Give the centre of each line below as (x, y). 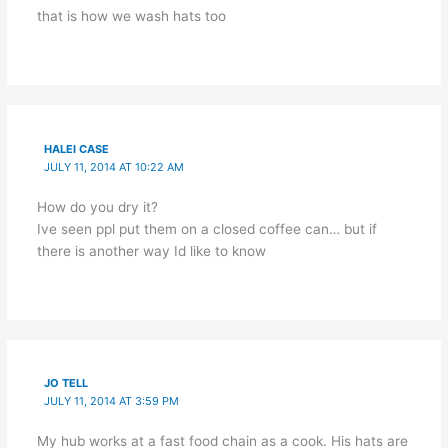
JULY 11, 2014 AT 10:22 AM (114, 166)
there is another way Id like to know (151, 250)
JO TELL (66, 383)
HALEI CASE (77, 148)
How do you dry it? (97, 206)
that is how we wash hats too (131, 15)
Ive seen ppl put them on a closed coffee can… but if (206, 228)
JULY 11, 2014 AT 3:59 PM (112, 401)
